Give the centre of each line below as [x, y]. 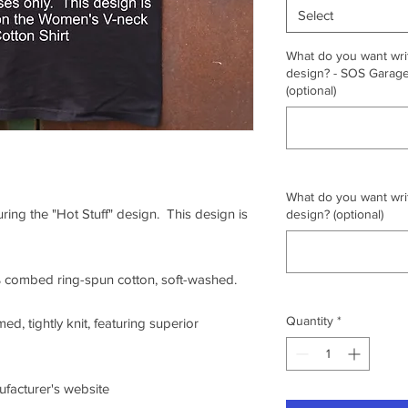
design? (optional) [335, 214]
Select [316, 15]
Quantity [310, 320]
